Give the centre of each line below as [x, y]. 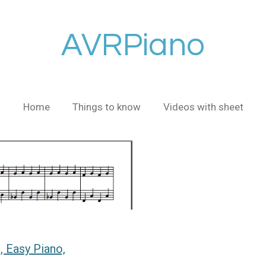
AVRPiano [133, 45]
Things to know [106, 107]
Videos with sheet [203, 107]
